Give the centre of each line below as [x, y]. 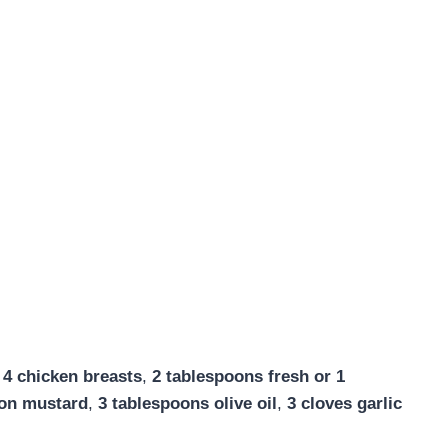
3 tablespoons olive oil [187, 403]
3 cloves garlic [344, 403]
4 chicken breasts [72, 376]
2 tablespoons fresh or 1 [248, 376]
